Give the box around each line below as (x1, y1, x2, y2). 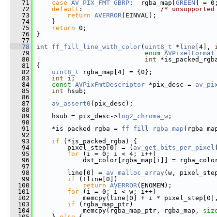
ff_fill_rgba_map (122, 125, 184, 132)
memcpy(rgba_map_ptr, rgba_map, (32, 207, 203, 214)
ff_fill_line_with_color (52, 43, 141, 50)
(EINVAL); (122, 12, 156, 19)
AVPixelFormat (164, 49, 215, 57)
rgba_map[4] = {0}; (79, 68, 153, 76)
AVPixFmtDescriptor (75, 81, 145, 88)
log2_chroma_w (118, 112, 168, 120)
